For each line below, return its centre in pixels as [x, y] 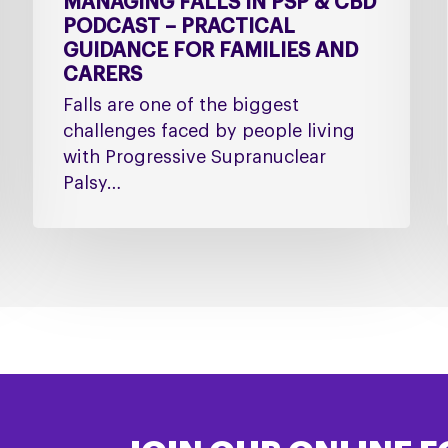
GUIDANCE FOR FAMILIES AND [210, 51]
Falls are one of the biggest [180, 105]
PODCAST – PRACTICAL [178, 27]
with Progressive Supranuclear [194, 157]
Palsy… [91, 183]
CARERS [102, 75]
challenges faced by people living [208, 131]
